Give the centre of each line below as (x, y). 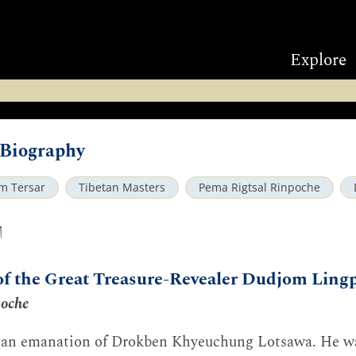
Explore (318, 60)
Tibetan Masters (122, 188)
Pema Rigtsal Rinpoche (259, 188)
